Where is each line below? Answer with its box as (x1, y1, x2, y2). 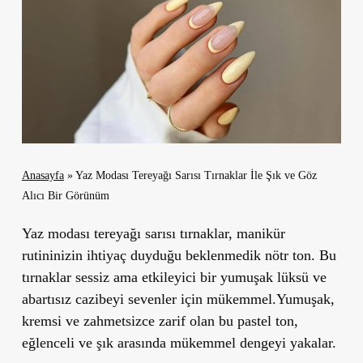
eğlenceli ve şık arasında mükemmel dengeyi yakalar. (21, 334, 336, 351)
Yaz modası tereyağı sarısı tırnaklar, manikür (21, 224, 285, 241)
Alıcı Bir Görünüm (21, 189, 109, 202)
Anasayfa (21, 169, 64, 181)
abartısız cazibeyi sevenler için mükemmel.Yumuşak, (21, 290, 335, 307)
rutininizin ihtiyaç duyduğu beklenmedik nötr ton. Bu (21, 246, 336, 263)
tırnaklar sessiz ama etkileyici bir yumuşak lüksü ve (21, 268, 327, 285)
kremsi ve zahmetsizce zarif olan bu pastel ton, (21, 312, 298, 329)
